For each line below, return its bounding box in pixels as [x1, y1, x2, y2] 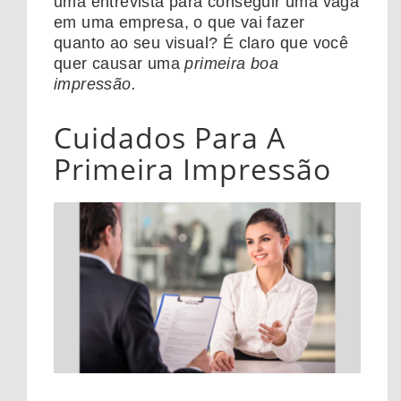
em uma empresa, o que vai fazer [54, 13, 305, 32]
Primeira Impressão [54, 149, 331, 189]
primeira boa [184, 55, 279, 73]
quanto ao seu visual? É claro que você [54, 34, 349, 53]
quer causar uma [54, 55, 185, 73]
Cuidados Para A [54, 118, 286, 158]
